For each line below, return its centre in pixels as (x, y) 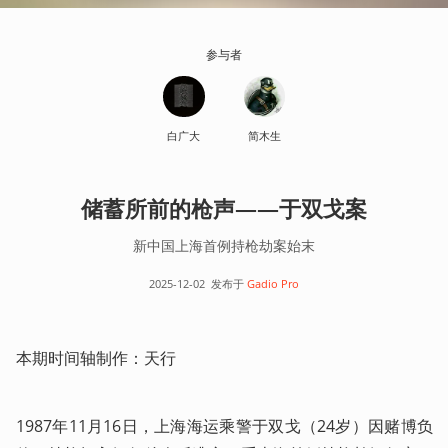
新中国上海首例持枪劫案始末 (224, 245)
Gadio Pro (273, 283)
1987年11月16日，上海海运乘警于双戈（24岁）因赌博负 (224, 425)
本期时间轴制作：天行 (96, 357)
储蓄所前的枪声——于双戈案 (224, 207)
